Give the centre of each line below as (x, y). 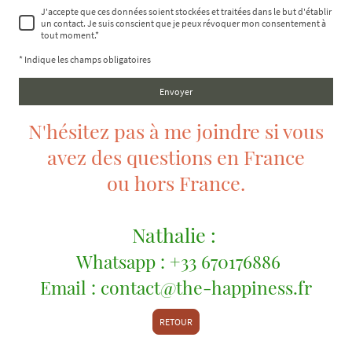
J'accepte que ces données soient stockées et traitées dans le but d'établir (186, 11)
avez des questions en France (176, 156)
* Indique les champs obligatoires (85, 59)
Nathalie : (176, 234)
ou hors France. (176, 182)
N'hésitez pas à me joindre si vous (176, 130)
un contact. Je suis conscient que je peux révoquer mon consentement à (183, 23)
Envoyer (176, 91)
